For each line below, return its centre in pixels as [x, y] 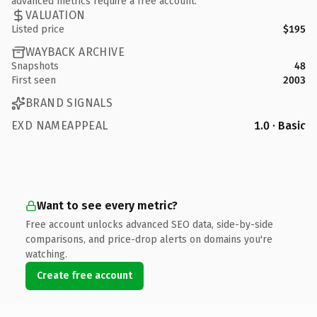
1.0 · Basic [280, 125]
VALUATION [56, 15]
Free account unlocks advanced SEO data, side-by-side [149, 224]
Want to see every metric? [107, 205]
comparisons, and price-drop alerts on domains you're [149, 239]
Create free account [85, 275]
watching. [46, 254]
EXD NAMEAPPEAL [60, 125]
